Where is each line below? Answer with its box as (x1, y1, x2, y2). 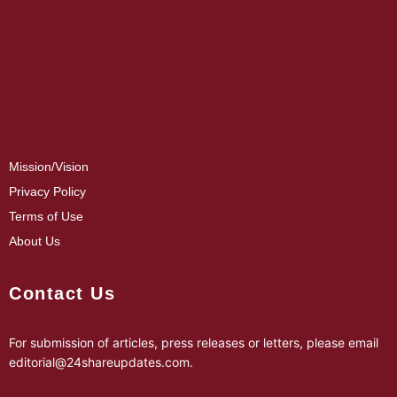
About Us (9, 234, 60, 248)
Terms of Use (9, 209, 83, 223)
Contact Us (9, 284, 115, 303)
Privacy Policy (9, 184, 86, 198)
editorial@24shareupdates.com (9, 354, 190, 370)
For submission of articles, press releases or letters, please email (9, 335, 378, 350)
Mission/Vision (9, 160, 89, 174)
